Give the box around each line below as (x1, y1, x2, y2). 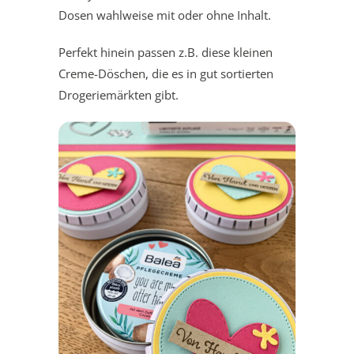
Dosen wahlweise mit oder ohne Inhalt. (58, 6, 271, 23)
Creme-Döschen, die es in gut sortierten (58, 65, 273, 81)
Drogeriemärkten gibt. (58, 86, 179, 103)
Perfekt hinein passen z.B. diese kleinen (58, 43, 273, 60)
